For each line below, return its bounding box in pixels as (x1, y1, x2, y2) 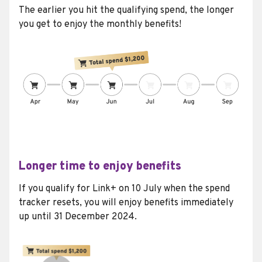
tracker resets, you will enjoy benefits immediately (19, 197, 233, 209)
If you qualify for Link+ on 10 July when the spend (19, 183, 230, 195)
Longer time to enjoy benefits (19, 158, 181, 174)
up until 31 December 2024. (19, 211, 137, 223)
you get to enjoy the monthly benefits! (19, 19, 181, 31)
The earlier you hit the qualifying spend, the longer (19, 5, 234, 17)
